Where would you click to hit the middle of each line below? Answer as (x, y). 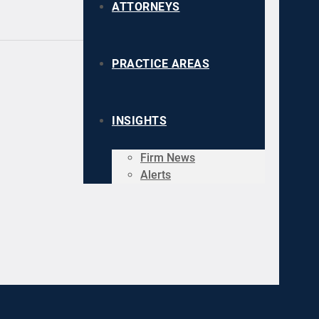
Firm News (168, 158)
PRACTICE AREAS (161, 64)
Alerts (156, 175)
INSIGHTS (139, 121)
